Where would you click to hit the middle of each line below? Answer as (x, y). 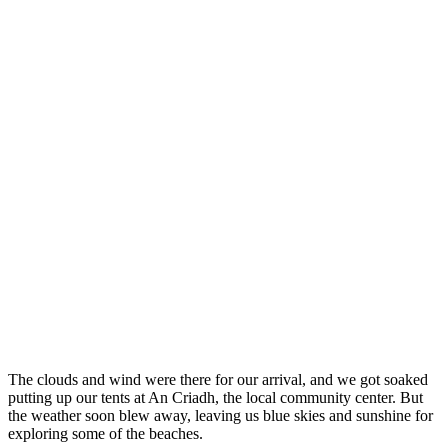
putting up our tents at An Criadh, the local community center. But (215, 397)
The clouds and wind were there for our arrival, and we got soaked (218, 379)
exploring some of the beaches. (105, 433)
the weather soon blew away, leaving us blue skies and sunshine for (220, 415)
